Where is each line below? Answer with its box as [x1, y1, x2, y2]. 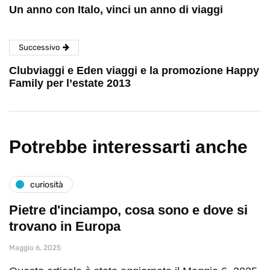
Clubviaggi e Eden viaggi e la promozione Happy [9, 64, 259, 77]
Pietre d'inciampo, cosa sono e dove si [9, 202, 248, 218]
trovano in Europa [9, 219, 121, 234]
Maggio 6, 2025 [9, 243, 61, 253]
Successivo [19, 43, 60, 52]
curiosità [30, 179, 63, 190]
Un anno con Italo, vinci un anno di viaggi [9, 4, 223, 16]
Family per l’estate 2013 [9, 77, 131, 90]
